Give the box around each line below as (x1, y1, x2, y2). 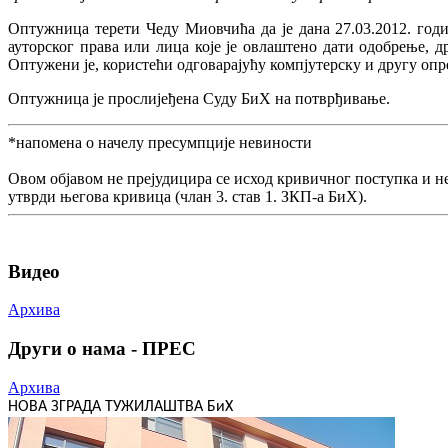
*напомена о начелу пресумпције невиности (8, 133, 312, 151)
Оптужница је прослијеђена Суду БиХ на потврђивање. (8, 89, 390, 107)
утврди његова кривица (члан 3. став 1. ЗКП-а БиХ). (8, 187, 367, 205)
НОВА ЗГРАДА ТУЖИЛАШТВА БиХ (8, 398, 233, 415)
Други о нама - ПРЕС (8, 338, 196, 360)
